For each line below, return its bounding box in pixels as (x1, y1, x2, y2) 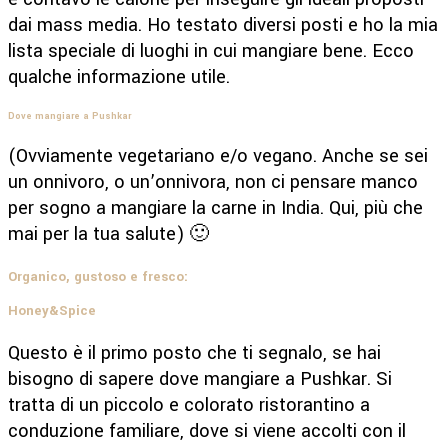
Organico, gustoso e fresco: (8, 267, 188, 287)
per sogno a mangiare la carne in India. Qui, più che (8, 195, 423, 222)
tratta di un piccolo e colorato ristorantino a (8, 391, 370, 418)
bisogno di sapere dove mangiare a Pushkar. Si (8, 365, 392, 392)
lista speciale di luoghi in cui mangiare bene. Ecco (8, 38, 414, 65)
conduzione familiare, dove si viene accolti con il (8, 417, 406, 444)
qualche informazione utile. (8, 64, 230, 91)
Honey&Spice (8, 300, 96, 320)
